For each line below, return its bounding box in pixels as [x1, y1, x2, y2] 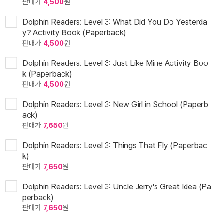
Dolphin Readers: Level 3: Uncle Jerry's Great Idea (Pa [22, 182, 211, 192]
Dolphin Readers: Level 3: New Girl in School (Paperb [22, 99, 208, 109]
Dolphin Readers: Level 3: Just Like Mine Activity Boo [22, 58, 208, 68]
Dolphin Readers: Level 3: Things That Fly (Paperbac [22, 140, 207, 151]
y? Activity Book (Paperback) [22, 28, 126, 38]
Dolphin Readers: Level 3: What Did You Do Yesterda [22, 17, 207, 27]
